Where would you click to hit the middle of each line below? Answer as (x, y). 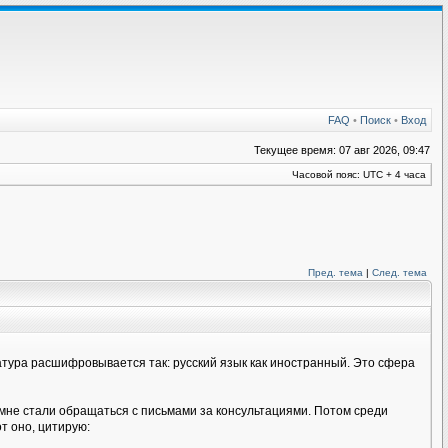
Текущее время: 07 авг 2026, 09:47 (342, 150)
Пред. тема (335, 272)
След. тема (399, 272)
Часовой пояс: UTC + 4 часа (359, 174)
